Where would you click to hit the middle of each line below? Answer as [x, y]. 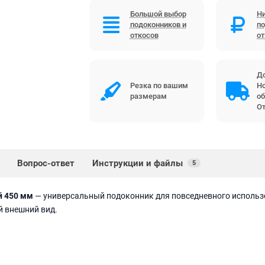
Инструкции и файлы [138, 163]
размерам [148, 96]
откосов [144, 35]
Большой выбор [158, 14]
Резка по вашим [159, 85]
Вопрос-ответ [46, 163]
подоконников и [158, 24]
